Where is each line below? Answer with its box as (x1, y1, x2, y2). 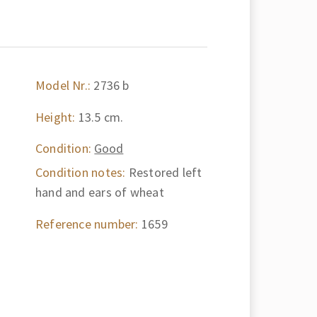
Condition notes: (35, 164, 126, 180)
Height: (35, 108, 76, 125)
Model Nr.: (35, 77, 91, 93)
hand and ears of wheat (35, 184, 164, 200)
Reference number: (35, 215, 139, 232)
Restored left (125, 164, 202, 180)
